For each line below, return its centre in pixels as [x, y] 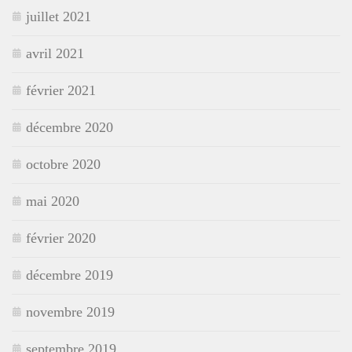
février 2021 [61, 90]
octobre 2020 [63, 164]
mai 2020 [53, 201]
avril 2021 [55, 53]
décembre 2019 [70, 275]
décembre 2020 [70, 127]
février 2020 [61, 238]
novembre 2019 [70, 312]
